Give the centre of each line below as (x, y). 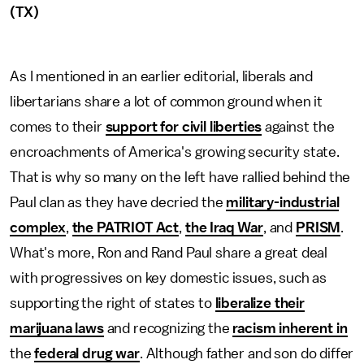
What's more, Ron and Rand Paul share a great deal (169, 253)
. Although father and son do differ (247, 353)
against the (298, 127)
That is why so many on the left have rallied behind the (180, 177)
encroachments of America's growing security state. (175, 152)
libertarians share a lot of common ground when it (167, 102)
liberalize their (260, 303)
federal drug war (87, 353)
